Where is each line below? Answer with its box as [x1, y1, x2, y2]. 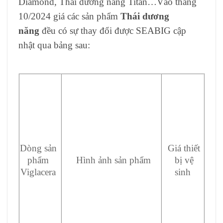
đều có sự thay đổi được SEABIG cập [39, 25, 186, 36]
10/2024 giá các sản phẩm [18, 10, 120, 21]
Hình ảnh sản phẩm [69, 155, 154, 166]
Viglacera [20, 167, 56, 178]
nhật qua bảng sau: [18, 39, 90, 50]
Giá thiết [168, 143, 201, 154]
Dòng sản [19, 143, 57, 154]
